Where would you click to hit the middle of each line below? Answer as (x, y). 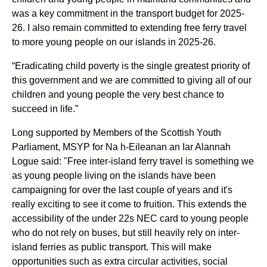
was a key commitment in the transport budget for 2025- (128, 13)
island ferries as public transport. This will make (112, 247)
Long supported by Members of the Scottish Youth (117, 132)
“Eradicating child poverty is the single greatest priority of (131, 66)
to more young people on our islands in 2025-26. (114, 42)
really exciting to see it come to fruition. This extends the (129, 204)
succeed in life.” (45, 108)
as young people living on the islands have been (114, 175)
